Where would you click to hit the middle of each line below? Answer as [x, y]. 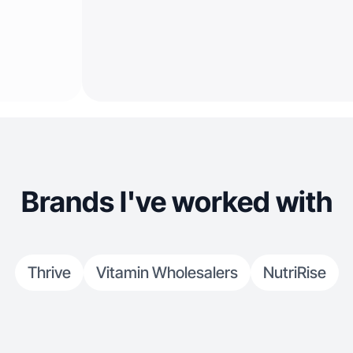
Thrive [49, 273]
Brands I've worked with [176, 202]
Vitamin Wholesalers [167, 273]
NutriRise [294, 273]
